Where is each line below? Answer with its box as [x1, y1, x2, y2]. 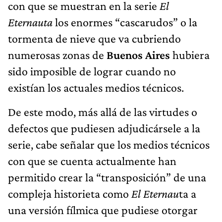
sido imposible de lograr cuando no [8, 64, 176, 78]
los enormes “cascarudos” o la [55, 15, 197, 29]
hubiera [170, 48, 210, 61]
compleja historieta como [8, 186, 131, 200]
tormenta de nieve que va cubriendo [8, 31, 181, 45]
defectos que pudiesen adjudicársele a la [8, 121, 200, 135]
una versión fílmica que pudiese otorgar [8, 203, 198, 217]
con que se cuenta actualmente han [8, 154, 176, 167]
